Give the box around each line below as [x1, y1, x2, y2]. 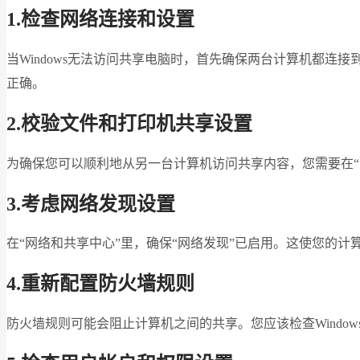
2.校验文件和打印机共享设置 [6, 112, 252, 134]
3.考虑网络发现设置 [6, 193, 175, 215]
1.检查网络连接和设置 [6, 8, 194, 30]
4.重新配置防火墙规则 [6, 273, 194, 295]
